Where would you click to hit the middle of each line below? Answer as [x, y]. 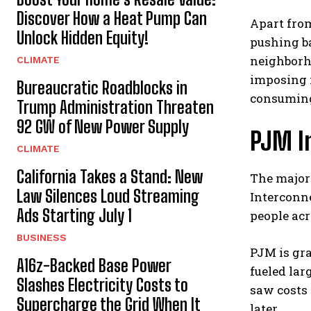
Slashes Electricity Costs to [102, 285]
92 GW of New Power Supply [103, 126]
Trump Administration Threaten [115, 107]
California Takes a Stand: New [110, 176]
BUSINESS [42, 237]
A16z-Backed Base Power [94, 265]
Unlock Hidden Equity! [83, 37]
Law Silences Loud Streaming [108, 196]
